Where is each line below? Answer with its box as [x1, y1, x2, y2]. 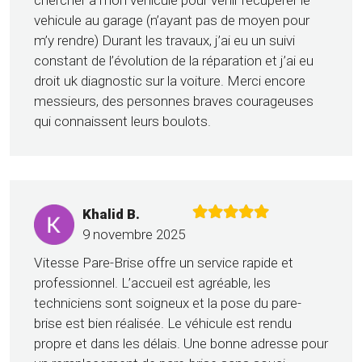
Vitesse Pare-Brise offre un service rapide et [34, 255, 293, 271]
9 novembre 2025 [82, 226, 185, 243]
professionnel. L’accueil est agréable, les [34, 275, 271, 292]
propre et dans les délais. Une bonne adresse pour [34, 335, 328, 352]
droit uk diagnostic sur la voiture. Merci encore [34, 73, 305, 90]
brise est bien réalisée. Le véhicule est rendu [34, 315, 292, 332]
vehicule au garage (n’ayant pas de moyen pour [34, 12, 309, 29]
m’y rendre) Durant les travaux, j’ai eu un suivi [34, 32, 295, 49]
